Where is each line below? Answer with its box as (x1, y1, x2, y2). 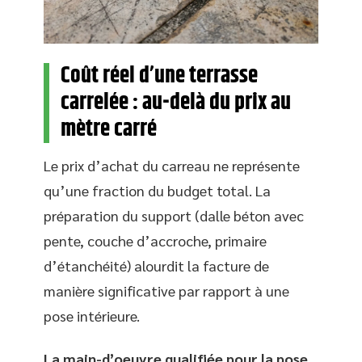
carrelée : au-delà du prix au (61, 85, 291, 120)
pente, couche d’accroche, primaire (44, 230, 267, 250)
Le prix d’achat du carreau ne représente (44, 155, 300, 175)
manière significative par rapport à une (44, 280, 289, 300)
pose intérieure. (44, 305, 140, 325)
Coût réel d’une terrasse (61, 58, 258, 93)
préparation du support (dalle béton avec (44, 205, 304, 225)
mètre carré (61, 112, 157, 146)
